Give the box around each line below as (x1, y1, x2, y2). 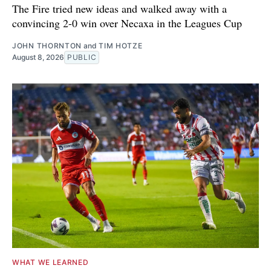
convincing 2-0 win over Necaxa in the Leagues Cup (12, 16, 242, 31)
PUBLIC (67, 53, 97, 62)
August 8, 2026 (12, 53, 64, 62)
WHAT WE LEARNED (12, 258, 89, 267)
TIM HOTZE (99, 41, 143, 51)
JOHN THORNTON (12, 41, 82, 51)
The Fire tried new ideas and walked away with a (12, 1, 227, 16)
